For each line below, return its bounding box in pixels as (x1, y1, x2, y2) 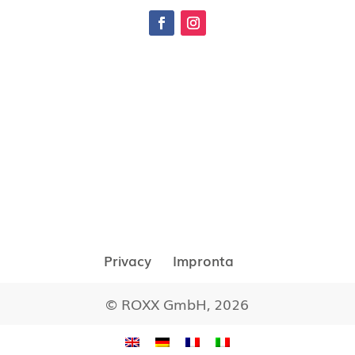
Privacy (103, 250, 151, 270)
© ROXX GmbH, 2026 (105, 292, 250, 314)
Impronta (172, 250, 234, 270)
